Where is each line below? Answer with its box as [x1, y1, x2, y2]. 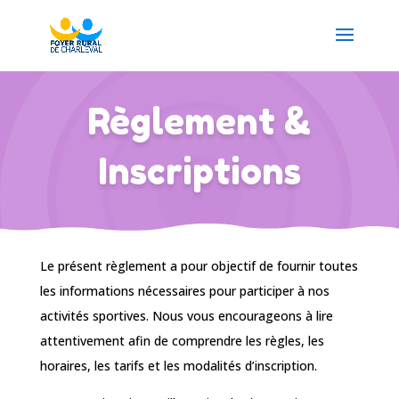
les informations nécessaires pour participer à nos [39, 282, 330, 299]
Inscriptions [97, 150, 301, 192]
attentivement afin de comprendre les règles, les [39, 332, 324, 349]
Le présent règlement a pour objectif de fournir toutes [39, 257, 358, 274]
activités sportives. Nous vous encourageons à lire [39, 307, 333, 324]
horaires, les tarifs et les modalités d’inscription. [39, 357, 317, 374]
